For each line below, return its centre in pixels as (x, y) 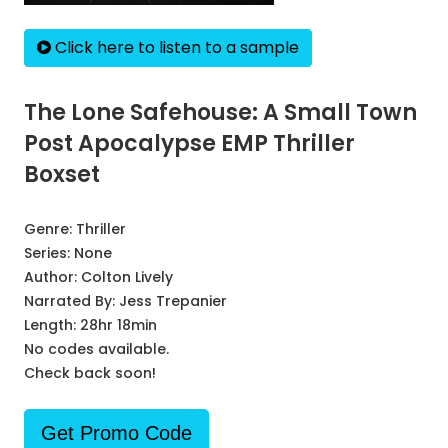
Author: (52, 277)
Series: (49, 253)
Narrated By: (71, 301)
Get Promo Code (116, 433)
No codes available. (96, 349)
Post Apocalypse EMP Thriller (189, 143)
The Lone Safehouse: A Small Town (220, 112)
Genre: (50, 229)
